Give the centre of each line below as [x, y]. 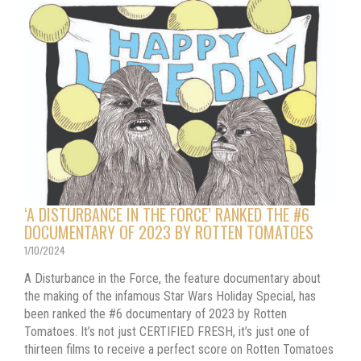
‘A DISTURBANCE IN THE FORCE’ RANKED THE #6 [167, 214]
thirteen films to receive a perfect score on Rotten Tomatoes [179, 349]
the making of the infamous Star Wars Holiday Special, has [170, 296]
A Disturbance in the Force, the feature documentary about [172, 278]
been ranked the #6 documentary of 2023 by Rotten [156, 313]
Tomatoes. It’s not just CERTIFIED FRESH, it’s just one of [167, 331]
